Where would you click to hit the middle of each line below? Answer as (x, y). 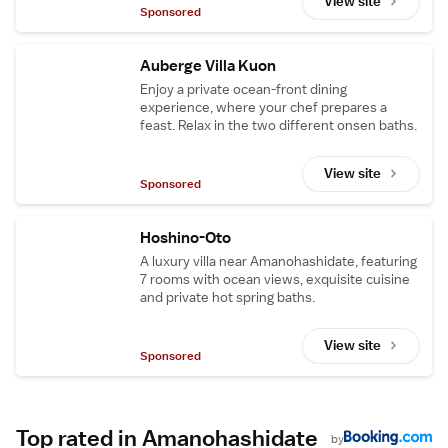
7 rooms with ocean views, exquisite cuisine (275, 278)
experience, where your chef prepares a (263, 106)
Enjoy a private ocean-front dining (243, 88)
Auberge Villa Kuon (208, 65)
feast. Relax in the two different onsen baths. (278, 124)
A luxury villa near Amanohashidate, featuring (278, 260)
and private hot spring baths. (227, 296)
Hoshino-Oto (185, 237)
